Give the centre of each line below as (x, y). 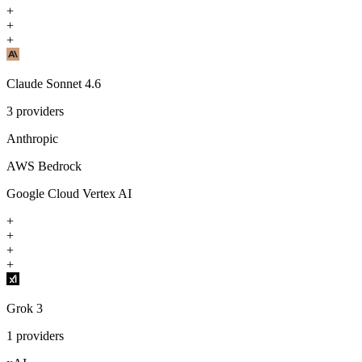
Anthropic (32, 139)
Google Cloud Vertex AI (69, 194)
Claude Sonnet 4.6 (54, 84)
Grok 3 (25, 309)
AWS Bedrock (44, 166)
